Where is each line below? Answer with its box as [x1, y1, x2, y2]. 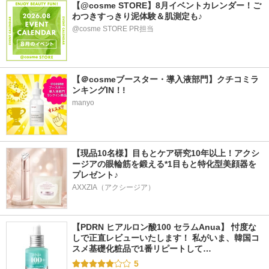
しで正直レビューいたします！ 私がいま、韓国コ [72, 233, 259, 243]
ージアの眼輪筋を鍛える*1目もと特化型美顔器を [72, 159, 256, 169]
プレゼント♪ [72, 170, 118, 180]
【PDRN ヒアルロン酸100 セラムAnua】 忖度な [72, 222, 256, 232]
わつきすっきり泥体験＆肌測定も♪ [72, 11, 202, 21]
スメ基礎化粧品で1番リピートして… [72, 244, 211, 253]
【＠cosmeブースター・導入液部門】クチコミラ [72, 74, 259, 84]
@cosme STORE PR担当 [72, 25, 154, 33]
